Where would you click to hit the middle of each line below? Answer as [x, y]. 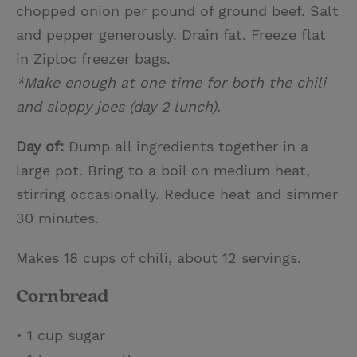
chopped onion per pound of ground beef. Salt [177, 10]
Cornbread [62, 296]
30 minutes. [57, 218]
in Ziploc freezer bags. [93, 58]
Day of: [40, 146]
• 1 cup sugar [61, 335]
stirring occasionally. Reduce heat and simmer [177, 194]
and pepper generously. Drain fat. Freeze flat [171, 34]
